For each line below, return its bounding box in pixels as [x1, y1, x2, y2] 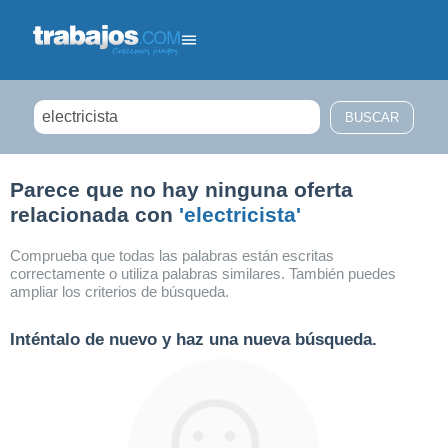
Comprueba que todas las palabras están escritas [10, 247, 334, 264]
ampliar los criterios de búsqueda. [10, 283, 229, 300]
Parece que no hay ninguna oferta [10, 178, 353, 201]
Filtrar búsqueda [40, 170, 129, 184]
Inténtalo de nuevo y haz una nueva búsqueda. [10, 330, 377, 349]
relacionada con [10, 203, 179, 226]
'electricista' [179, 203, 301, 226]
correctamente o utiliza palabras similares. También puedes [10, 265, 396, 282]
